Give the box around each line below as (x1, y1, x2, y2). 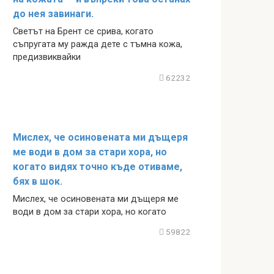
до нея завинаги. (13, 8, 94, 20)
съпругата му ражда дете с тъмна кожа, (13, 39, 182, 50)
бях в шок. (13, 175, 62, 187)
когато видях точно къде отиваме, (13, 160, 182, 172)
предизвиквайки (13, 52, 81, 63)
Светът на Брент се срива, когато (13, 26, 154, 37)
